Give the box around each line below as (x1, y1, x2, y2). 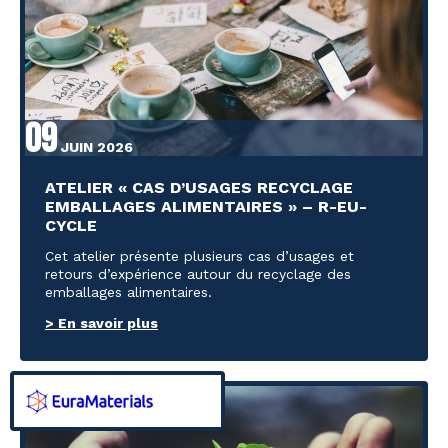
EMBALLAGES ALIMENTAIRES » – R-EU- (45, 197, 367, 217)
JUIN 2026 (57, 139, 133, 156)
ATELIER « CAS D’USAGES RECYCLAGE (45, 178, 353, 198)
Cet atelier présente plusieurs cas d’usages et (45, 248, 354, 265)
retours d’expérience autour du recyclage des (45, 266, 351, 283)
